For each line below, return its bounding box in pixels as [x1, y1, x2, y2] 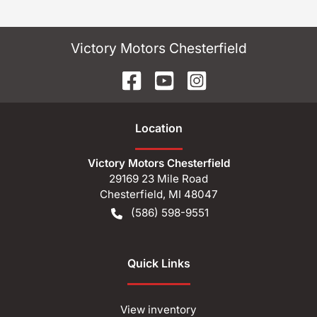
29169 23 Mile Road [109, 171, 208, 185]
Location [134, 120, 183, 135]
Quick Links [127, 255, 190, 270]
